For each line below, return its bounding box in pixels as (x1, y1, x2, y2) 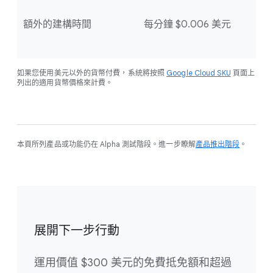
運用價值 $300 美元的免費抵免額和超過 (34, 256, 232, 270)
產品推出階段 (195, 140, 240, 149)
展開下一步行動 (34, 223, 119, 239)
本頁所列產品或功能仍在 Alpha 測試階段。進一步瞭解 (17, 140, 196, 149)
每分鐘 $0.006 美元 (144, 18, 231, 31)
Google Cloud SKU (166, 68, 231, 78)
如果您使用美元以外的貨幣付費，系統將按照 (17, 68, 167, 78)
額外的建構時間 (23, 18, 91, 31)
